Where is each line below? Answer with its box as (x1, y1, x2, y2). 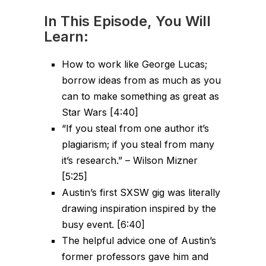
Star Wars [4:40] (62, 106, 138, 119)
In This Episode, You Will (44, 12, 211, 30)
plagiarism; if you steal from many (62, 138, 214, 151)
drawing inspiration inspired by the (62, 202, 216, 215)
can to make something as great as (62, 90, 219, 103)
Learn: (44, 28, 88, 46)
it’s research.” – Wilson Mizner (62, 154, 198, 167)
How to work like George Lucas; (62, 58, 207, 71)
